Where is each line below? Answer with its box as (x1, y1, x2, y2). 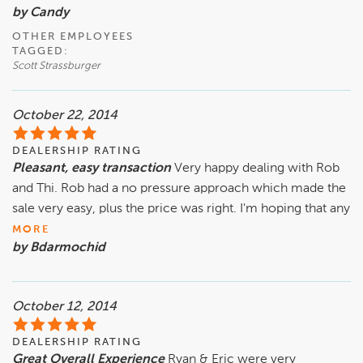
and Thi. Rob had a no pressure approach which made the (12, 181, 346, 195)
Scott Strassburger (12, 60, 100, 71)
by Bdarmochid (12, 241, 105, 254)
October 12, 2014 (12, 300, 117, 314)
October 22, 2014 (12, 109, 117, 122)
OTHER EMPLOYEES (12, 31, 134, 42)
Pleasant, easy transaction (12, 161, 171, 175)
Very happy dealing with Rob (174, 161, 340, 175)
